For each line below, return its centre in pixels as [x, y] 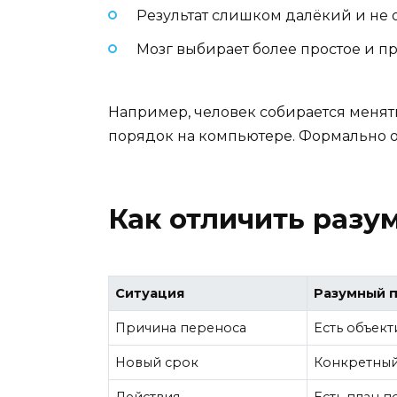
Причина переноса [181, 328]
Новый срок [157, 363]
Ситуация [150, 294]
